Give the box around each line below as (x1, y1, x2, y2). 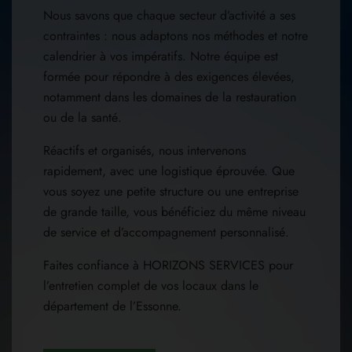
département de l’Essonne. (43, 296, 181, 315)
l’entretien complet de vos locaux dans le (43, 276, 258, 295)
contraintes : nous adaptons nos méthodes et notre (43, 26, 308, 45)
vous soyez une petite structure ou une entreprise (43, 181, 299, 200)
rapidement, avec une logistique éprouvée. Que (43, 161, 295, 180)
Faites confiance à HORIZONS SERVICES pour (43, 255, 293, 274)
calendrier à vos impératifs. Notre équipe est (43, 46, 278, 65)
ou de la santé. (43, 108, 122, 126)
